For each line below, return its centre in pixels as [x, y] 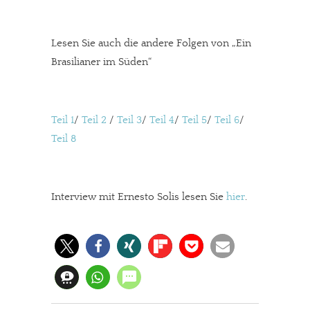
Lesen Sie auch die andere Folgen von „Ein [151, 43]
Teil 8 [64, 138]
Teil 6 [227, 120]
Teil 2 [94, 120]
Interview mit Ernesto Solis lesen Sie [139, 197]
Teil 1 [63, 120]
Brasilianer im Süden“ [101, 62]
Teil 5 [194, 120]
